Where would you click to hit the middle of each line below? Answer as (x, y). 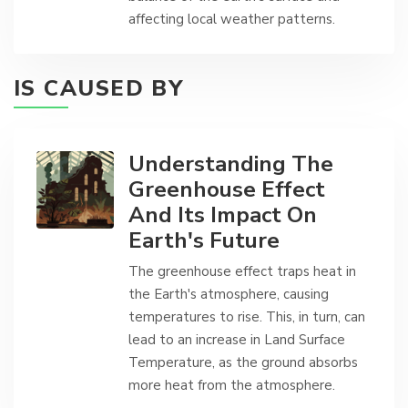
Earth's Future (204, 240)
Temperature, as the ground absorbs (243, 362)
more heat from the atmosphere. (232, 385)
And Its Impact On (223, 215)
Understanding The (231, 164)
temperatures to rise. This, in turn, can (247, 317)
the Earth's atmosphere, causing (229, 294)
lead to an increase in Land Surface (237, 340)
